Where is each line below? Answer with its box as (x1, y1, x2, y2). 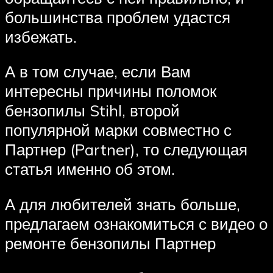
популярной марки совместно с (5, 120, 232, 140)
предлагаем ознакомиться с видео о (5, 213, 268, 233)
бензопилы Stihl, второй (5, 101, 180, 121)
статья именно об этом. (5, 159, 175, 179)
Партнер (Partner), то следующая (5, 140, 247, 160)
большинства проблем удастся (5, 7, 230, 27)
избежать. (5, 26, 77, 46)
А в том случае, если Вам (5, 62, 191, 82)
